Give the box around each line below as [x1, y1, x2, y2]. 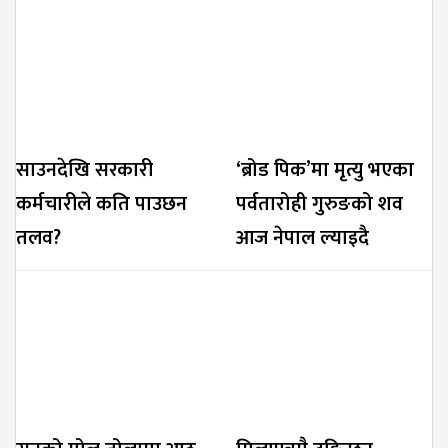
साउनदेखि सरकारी [16, 152, 153, 187]
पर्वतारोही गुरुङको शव [236, 186, 403, 221]
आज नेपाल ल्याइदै [236, 220, 369, 255]
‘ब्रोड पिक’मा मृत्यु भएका [236, 152, 414, 187]
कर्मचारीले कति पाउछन [16, 186, 187, 221]
